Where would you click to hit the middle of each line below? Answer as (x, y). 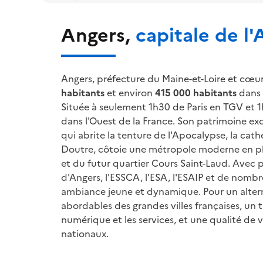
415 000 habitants (196, 92)
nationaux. (85, 233)
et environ (130, 92)
